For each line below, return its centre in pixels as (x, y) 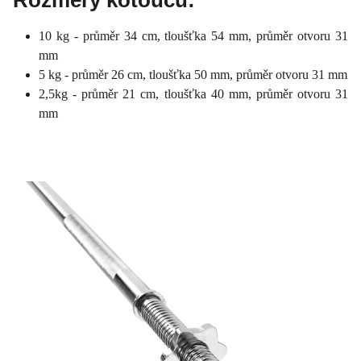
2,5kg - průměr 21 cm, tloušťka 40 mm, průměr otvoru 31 (193, 93)
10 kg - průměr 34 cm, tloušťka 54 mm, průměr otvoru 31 (193, 35)
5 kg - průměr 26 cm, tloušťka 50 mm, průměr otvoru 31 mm (193, 74)
